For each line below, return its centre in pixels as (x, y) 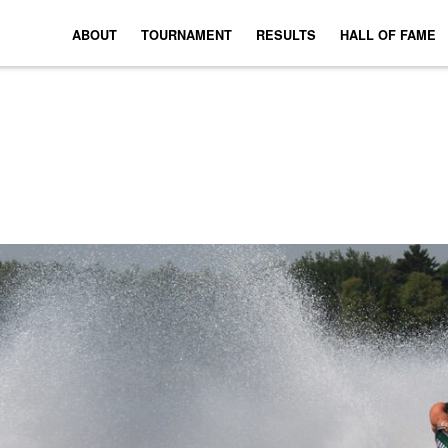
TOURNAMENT (186, 35)
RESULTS (286, 35)
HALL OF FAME (388, 35)
